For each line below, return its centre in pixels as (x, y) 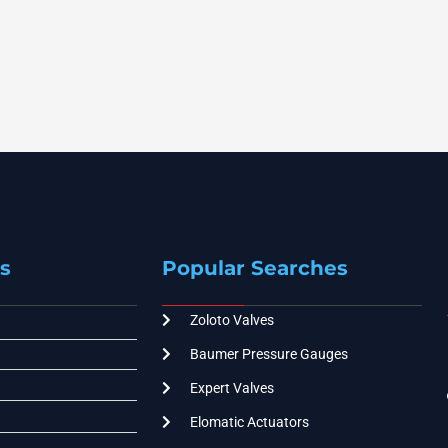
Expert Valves (231, 387)
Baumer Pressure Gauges (268, 353)
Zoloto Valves (231, 319)
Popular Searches (255, 267)
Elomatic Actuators (249, 421)
